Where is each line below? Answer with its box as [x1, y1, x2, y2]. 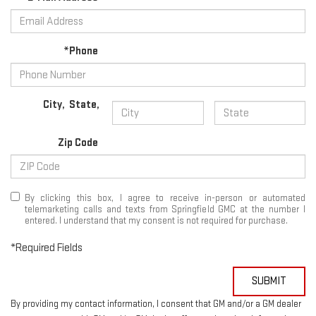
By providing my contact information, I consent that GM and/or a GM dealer [11, 298, 301, 310]
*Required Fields [11, 241, 83, 255]
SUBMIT [252, 274, 286, 288]
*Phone [63, 44, 99, 59]
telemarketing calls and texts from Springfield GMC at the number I [25, 204, 305, 216]
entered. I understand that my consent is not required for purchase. [25, 215, 288, 227]
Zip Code [58, 136, 99, 150]
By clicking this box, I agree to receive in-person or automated [25, 193, 305, 205]
